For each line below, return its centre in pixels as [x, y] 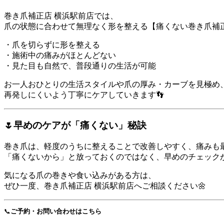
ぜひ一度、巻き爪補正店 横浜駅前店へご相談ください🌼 [105, 185]
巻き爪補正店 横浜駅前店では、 [61, 16]
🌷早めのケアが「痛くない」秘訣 [75, 125]
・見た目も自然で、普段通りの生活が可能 [80, 66]
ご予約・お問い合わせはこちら [56, 211]
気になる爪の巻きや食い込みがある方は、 [80, 175]
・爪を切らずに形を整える [52, 45]
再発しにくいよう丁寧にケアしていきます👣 [84, 95]
